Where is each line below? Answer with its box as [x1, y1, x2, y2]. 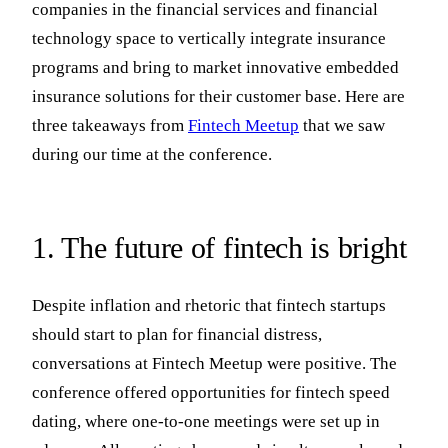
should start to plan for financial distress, [32, 324, 322, 344]
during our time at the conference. [32, 144, 272, 164]
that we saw [299, 115, 385, 135]
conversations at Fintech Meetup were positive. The [32, 353, 397, 373]
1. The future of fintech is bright [32, 230, 407, 264]
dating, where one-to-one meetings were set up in [32, 411, 380, 431]
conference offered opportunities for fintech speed [32, 382, 390, 402]
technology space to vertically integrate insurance [32, 28, 386, 48]
